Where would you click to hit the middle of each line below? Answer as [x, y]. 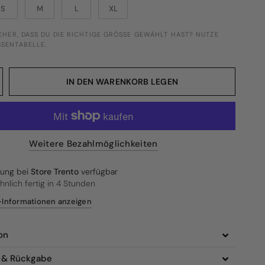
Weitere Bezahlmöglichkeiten [93, 144]
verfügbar [98, 172]
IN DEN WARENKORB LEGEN [122, 82]
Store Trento [55, 172]
